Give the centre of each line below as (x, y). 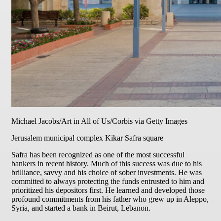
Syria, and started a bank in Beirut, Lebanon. (82, 208)
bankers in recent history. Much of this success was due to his (107, 163)
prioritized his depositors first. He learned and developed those (108, 190)
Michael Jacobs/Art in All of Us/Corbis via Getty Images (99, 121)
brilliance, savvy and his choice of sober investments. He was (107, 172)
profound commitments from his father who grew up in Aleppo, (110, 199)
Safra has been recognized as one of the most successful (98, 154)
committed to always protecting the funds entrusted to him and (108, 181)
